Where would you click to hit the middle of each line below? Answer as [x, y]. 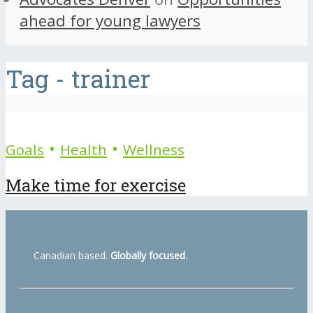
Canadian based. [72, 256]
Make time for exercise [96, 185]
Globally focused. [149, 256]
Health [83, 149]
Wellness [154, 149]
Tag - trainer [78, 78]
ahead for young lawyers [110, 21]
